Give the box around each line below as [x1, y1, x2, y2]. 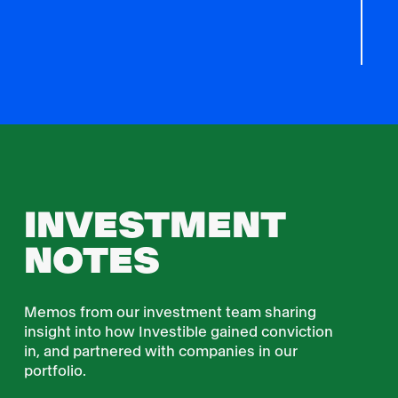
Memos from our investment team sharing [23, 305, 316, 321]
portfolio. [23, 363, 86, 379]
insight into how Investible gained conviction [23, 324, 333, 340]
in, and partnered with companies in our [23, 344, 298, 360]
